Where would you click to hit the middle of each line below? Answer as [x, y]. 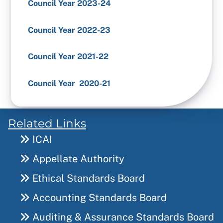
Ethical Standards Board [87, 178]
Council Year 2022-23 [69, 30]
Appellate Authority [77, 159]
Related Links [47, 123]
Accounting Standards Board [98, 198]
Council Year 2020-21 [69, 83]
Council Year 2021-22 [68, 57]
